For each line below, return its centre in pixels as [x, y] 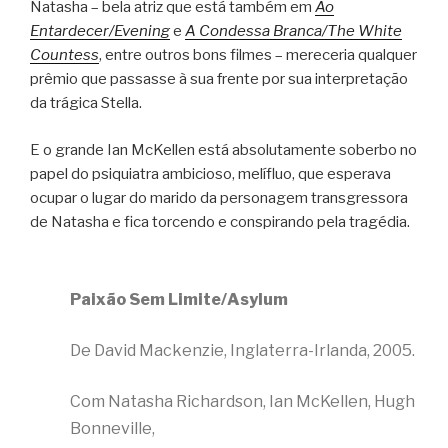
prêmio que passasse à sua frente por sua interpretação [219, 79]
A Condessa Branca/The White [293, 31]
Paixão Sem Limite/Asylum [179, 300]
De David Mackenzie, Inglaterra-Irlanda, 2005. [242, 351]
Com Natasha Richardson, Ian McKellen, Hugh [242, 402]
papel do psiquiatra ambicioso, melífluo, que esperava [210, 173]
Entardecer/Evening [100, 31]
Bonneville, [115, 429]
